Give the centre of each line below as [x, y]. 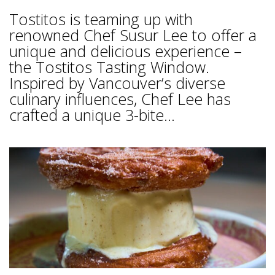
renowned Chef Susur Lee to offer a [133, 35]
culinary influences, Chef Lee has [120, 99]
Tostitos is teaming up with [101, 19]
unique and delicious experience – [126, 51]
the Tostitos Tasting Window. [109, 67]
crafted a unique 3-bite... [92, 114]
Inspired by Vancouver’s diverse [117, 83]
